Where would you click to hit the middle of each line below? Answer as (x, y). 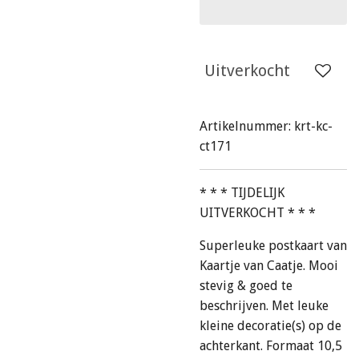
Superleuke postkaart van (273, 246)
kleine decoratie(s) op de (270, 326)
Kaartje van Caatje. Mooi (269, 266)
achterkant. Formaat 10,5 (271, 346)
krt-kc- (313, 126)
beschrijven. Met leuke (264, 306)
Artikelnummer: (245, 126)
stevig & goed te (246, 286)
